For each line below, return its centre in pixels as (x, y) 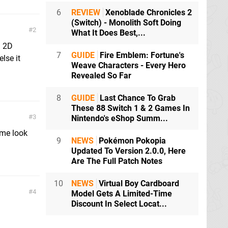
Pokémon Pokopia (131, 141)
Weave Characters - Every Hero (129, 66)
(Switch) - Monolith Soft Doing (126, 23)
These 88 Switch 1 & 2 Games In (131, 108)
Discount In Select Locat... (119, 204)
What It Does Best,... (108, 33)
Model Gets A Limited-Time (122, 194)
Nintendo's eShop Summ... (120, 119)
